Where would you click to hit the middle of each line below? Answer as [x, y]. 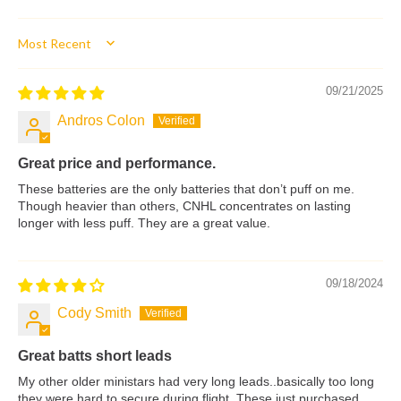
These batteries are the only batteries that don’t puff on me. [186, 188]
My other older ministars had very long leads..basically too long [196, 381]
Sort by [39, 51]
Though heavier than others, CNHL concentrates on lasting [184, 205]
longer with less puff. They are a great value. [144, 222]
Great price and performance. [117, 163]
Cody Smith [94, 312]
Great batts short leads [95, 355]
